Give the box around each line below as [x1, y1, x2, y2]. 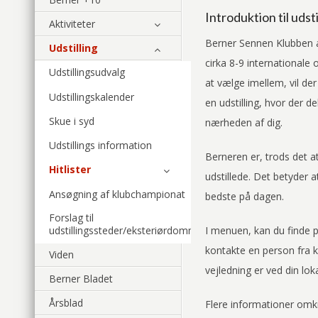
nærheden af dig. [205, 115, 283, 129]
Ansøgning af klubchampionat [49, 187, 185, 201]
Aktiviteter [49, 16, 95, 31]
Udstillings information [49, 138, 152, 153]
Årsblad [49, 296, 83, 310]
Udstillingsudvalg [49, 65, 125, 79]
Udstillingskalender [49, 89, 134, 104]
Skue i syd [49, 114, 94, 128]
